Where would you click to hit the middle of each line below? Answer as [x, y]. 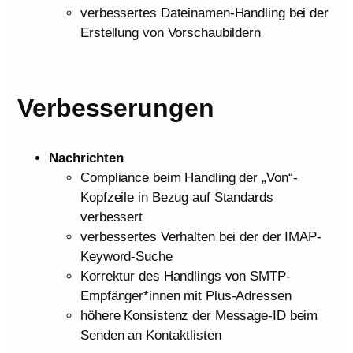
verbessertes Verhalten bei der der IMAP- [201, 237]
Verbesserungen [116, 108]
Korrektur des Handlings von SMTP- [186, 276]
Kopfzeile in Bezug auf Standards [177, 197]
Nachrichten [86, 158]
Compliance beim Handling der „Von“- [189, 178]
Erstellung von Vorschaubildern [171, 33]
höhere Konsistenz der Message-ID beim [199, 316]
